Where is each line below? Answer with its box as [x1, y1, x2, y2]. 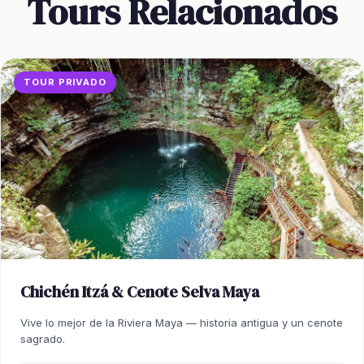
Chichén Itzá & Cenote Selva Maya [20, 281, 259, 303]
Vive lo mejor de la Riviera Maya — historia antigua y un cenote [20, 316, 343, 330]
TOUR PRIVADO [24, 76, 107, 88]
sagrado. [20, 332, 65, 346]
